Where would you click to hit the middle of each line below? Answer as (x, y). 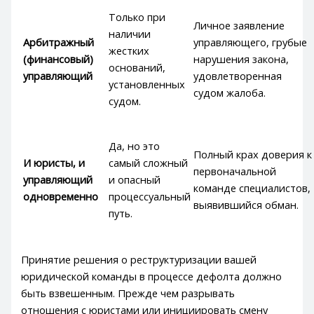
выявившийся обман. (246, 205)
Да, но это (135, 146)
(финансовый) (59, 59)
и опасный (135, 180)
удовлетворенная (238, 76)
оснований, (137, 68)
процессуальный (150, 197)
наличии (130, 34)
